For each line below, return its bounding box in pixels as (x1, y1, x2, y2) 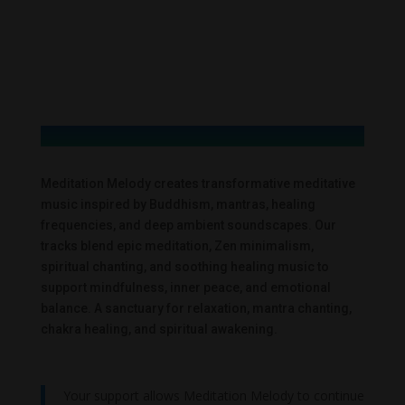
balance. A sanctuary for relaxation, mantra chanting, (40, 301, 352, 316)
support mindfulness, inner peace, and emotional (40, 280, 331, 296)
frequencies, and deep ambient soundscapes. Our (40, 218, 336, 233)
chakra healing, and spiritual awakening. (40, 322, 278, 337)
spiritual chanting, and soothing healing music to (40, 259, 329, 275)
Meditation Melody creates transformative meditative (40, 176, 355, 192)
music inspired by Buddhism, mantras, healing (40, 197, 316, 212)
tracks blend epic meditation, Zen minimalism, (40, 239, 314, 254)
